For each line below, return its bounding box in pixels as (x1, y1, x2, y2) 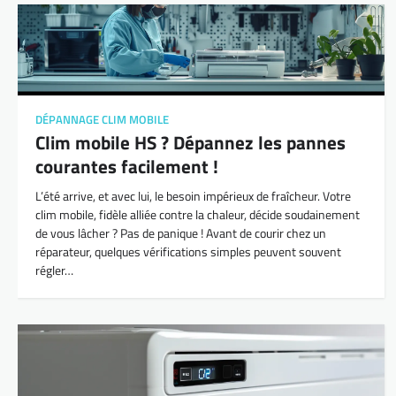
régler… (35, 261, 73, 281)
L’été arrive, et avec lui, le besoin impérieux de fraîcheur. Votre (35, 187, 351, 207)
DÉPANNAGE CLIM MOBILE (35, 111, 169, 129)
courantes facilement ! (35, 152, 218, 181)
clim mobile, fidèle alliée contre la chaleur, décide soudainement (35, 205, 360, 225)
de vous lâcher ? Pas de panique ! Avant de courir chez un (35, 224, 326, 244)
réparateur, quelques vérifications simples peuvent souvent (35, 242, 341, 263)
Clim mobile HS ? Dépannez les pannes (35, 128, 346, 157)
